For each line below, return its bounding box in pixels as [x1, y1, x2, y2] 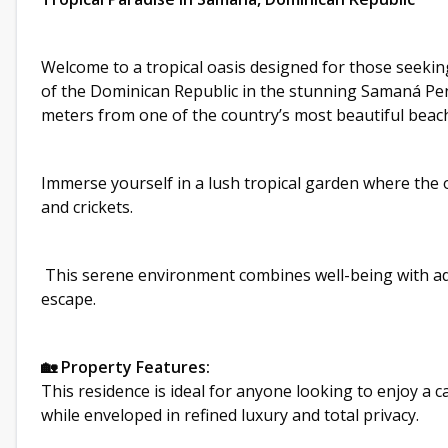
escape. [41, 288, 96, 310]
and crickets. [41, 196, 133, 218]
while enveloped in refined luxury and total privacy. [41, 404, 419, 426]
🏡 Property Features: [41, 356, 210, 378]
